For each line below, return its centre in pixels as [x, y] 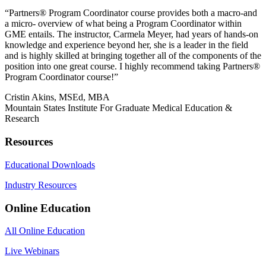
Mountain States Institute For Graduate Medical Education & [118, 108]
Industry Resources [41, 185]
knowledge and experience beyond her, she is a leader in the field [126, 45]
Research [22, 119]
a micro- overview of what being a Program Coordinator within [123, 24]
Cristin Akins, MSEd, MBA [57, 97]
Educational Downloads [50, 164]
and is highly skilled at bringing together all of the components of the [133, 56]
